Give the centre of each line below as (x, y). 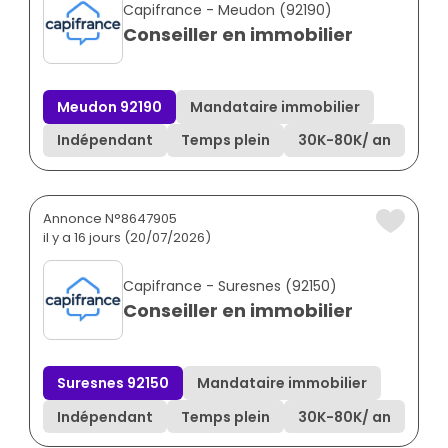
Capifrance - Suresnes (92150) (230, 286)
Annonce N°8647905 (110, 219)
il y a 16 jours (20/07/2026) (127, 238)
